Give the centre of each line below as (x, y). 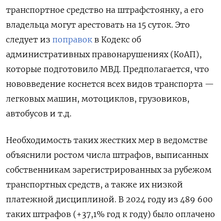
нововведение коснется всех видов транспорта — (110, 84)
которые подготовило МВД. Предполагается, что (108, 69)
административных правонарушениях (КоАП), (104, 54)
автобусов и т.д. (39, 113)
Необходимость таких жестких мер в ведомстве (107, 140)
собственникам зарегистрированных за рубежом (109, 169)
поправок (72, 39)
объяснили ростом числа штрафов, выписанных (107, 155)
